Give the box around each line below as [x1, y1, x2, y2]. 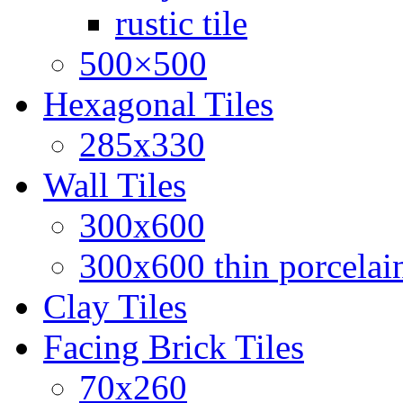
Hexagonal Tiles [43, 85, 273, 124]
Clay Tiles [43, 287, 187, 327]
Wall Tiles [43, 166, 186, 205]
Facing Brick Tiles [43, 327, 304, 367]
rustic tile [115, 4, 247, 43]
